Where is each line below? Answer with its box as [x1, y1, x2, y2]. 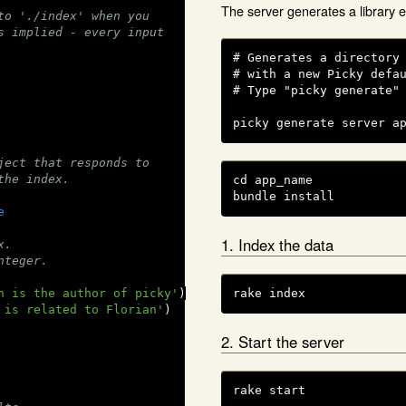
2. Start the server [221, 330, 344, 353]
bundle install [233, 189, 334, 204]
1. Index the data [221, 233, 333, 256]
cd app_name [233, 173, 313, 188]
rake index [233, 286, 305, 301]
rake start [233, 383, 305, 398]
